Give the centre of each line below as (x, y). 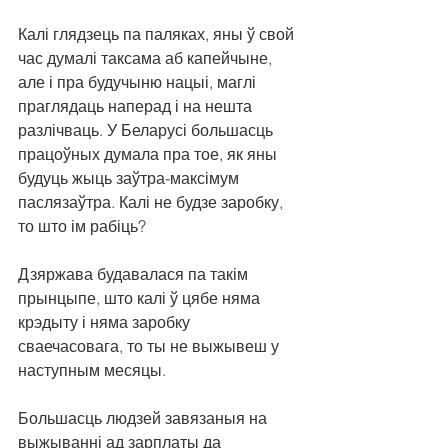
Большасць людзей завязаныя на (144, 418)
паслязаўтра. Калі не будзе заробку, (152, 202)
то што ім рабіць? (82, 226)
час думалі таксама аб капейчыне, (147, 58)
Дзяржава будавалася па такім (135, 274)
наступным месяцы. (92, 370)
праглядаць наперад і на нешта (137, 106)
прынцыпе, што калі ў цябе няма (141, 298)
